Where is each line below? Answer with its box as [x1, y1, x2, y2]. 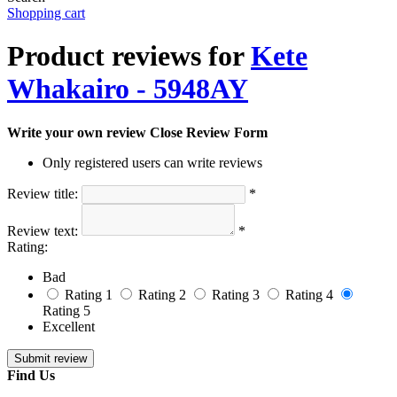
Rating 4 [285, 286, 333, 302]
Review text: [7, 222, 78, 238]
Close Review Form [150, 124, 268, 140]
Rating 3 [212, 286, 260, 302]
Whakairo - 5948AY [7, 73, 248, 105]
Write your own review [7, 124, 146, 140]
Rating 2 [138, 286, 186, 302]
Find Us [7, 367, 55, 383]
